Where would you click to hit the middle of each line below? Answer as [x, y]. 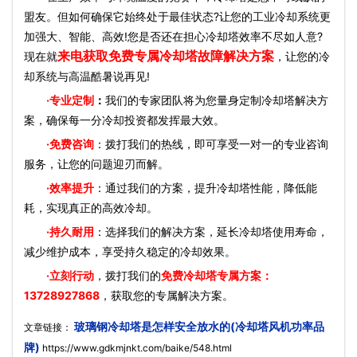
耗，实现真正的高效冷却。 [91, 208]
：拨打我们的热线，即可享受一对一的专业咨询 [211, 144]
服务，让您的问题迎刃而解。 [96, 164]
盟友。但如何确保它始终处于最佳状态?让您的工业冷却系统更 [177, 16]
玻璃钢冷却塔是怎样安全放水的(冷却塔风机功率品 [198, 326]
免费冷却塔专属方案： [217, 275]
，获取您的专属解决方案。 [167, 295]
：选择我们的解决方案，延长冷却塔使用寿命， [211, 231]
